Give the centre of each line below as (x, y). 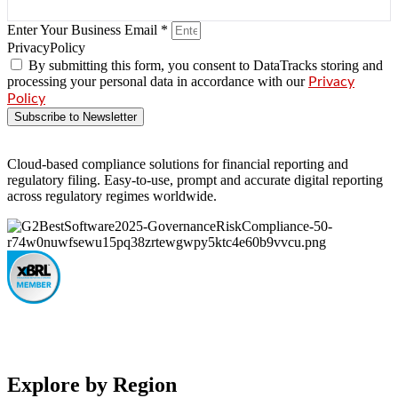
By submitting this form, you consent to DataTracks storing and (206, 65)
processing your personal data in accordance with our (158, 81)
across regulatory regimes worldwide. (112, 195)
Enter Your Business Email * (89, 29)
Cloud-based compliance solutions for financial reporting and (178, 163)
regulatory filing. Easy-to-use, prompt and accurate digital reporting (195, 179)
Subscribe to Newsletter (76, 116)
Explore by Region (92, 384)
